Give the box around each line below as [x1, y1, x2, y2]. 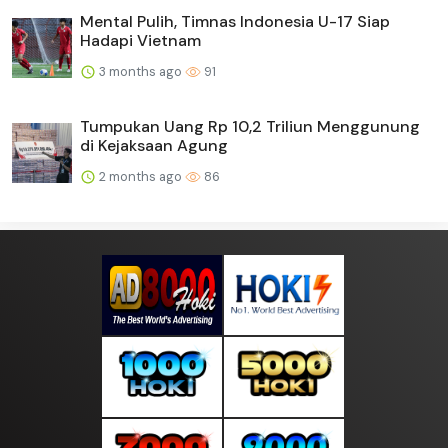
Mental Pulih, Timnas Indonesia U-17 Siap [80, 10, 390, 32]
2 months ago [96, 167, 185, 185]
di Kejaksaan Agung [80, 134, 228, 156]
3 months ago [96, 62, 185, 80]
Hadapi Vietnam [80, 29, 201, 51]
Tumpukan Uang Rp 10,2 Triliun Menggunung [80, 115, 420, 137]
